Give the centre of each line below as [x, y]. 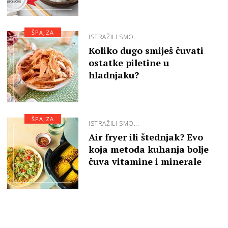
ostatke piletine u [129, 63]
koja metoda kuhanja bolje [149, 149]
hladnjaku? [114, 75]
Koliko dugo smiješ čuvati [146, 51]
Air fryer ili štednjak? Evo [146, 137]
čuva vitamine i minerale [145, 162]
